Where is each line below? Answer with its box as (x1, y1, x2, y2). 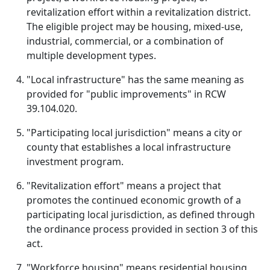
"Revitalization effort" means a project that (27, 179, 221, 192)
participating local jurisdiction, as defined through (27, 208, 255, 221)
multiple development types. (27, 49, 156, 62)
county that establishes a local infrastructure (27, 140, 231, 154)
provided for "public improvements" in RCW (27, 87, 226, 101)
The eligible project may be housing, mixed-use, (27, 20, 243, 33)
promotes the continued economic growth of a (27, 193, 241, 207)
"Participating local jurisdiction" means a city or (27, 126, 242, 139)
